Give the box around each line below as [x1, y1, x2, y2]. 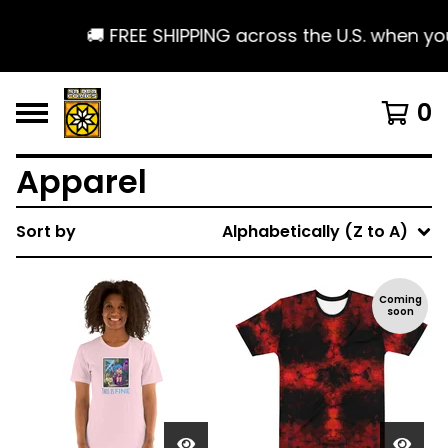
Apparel [16, 159, 147, 204]
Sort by [16, 220, 76, 243]
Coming [378, 292, 422, 307]
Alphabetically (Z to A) [222, 220, 408, 243]
